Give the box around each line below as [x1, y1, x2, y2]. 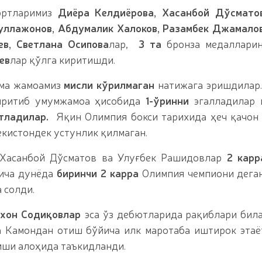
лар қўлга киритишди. [10, 52, 115, 66]
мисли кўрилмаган [64, 77, 154, 91]
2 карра [100, 166, 139, 180]
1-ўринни [145, 93, 189, 107]
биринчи [57, 166, 97, 180]
